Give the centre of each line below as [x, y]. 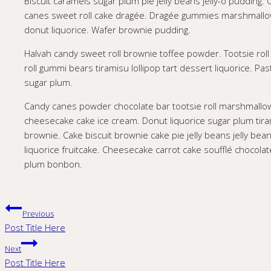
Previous [38, 214]
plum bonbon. [53, 164]
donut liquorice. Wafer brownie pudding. [107, 29]
